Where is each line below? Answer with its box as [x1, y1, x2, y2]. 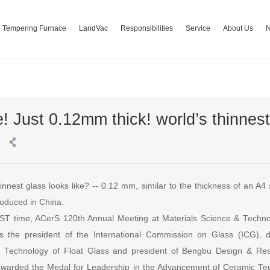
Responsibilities [120, 24, 173, 33]
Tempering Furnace [2, 24, 66, 33]
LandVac [78, 24, 108, 33]
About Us [222, 24, 253, 33]
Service [185, 24, 210, 33]
